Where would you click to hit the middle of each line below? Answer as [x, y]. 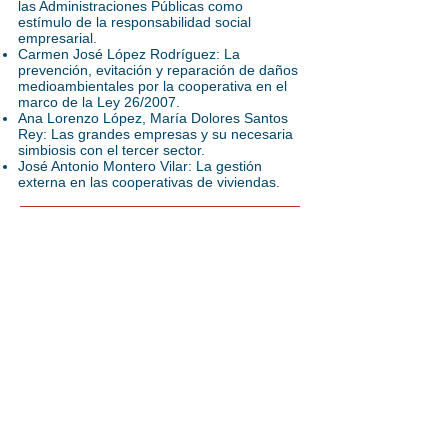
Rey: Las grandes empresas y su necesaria [155, 134]
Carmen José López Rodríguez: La [129, 54]
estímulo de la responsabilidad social [134, 22]
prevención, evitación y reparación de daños [158, 70]
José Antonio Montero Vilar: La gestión [140, 166]
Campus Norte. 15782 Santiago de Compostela [156, 402]
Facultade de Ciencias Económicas [122, 372]
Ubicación [71, 335]
